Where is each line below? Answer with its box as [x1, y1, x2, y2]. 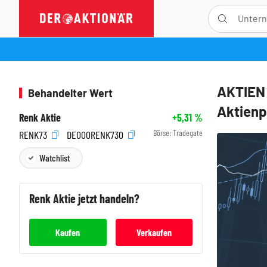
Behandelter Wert [28, 86, 113, 100]
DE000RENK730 [67, 128, 126, 141]
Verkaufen [136, 226, 172, 238]
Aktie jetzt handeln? [53, 191, 139, 206]
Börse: [153, 128, 173, 138]
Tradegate [173, 128, 203, 138]
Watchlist [39, 151, 70, 163]
